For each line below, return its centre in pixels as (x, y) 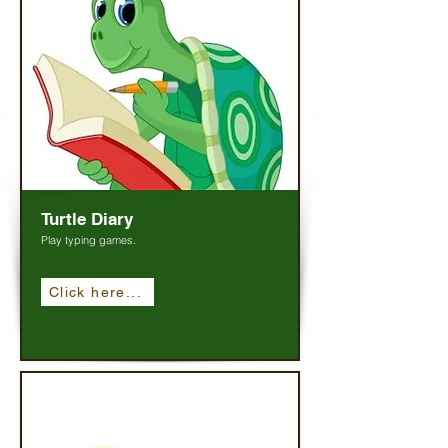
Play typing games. (88, 240)
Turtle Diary (87, 219)
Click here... (95, 292)
